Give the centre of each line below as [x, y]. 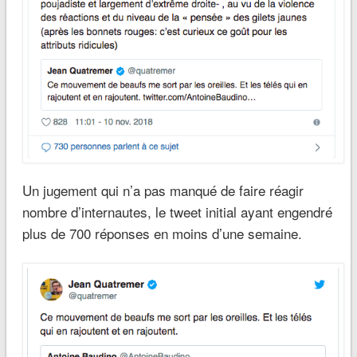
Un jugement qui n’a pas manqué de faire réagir [163, 190]
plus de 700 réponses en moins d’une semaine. [162, 233]
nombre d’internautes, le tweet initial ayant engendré [177, 211]
